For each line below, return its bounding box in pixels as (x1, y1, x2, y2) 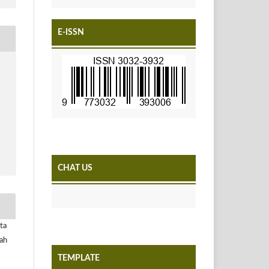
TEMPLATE (58, 253, 100, 262)
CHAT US (58, 163, 92, 172)
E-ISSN (58, 28, 84, 37)
